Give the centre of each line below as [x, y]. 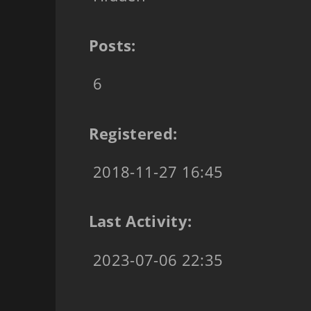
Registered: [135, 133]
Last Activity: [142, 221]
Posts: [114, 45]
